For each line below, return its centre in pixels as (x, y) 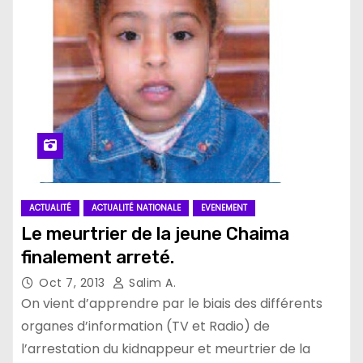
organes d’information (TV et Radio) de (145, 326)
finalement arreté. (98, 257)
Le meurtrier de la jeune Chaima (155, 234)
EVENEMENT (224, 208)
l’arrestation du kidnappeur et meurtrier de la (166, 349)
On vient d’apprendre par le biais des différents (172, 303)
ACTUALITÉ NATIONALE (136, 208)
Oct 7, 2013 (74, 283)
